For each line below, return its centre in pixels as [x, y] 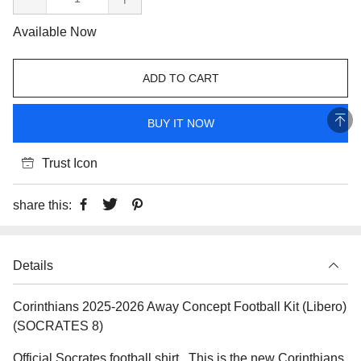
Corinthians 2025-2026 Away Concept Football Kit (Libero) [180, 306]
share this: [42, 205]
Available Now [55, 31]
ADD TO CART [180, 78]
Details [33, 265]
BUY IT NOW [180, 123]
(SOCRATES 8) [58, 326]
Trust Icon [70, 163]
